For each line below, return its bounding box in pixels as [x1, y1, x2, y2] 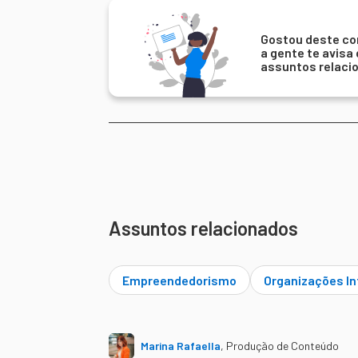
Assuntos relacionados [109, 217, 298, 240]
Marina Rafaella [141, 339, 221, 352]
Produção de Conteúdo [226, 339, 339, 352]
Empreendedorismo [122, 272, 237, 288]
